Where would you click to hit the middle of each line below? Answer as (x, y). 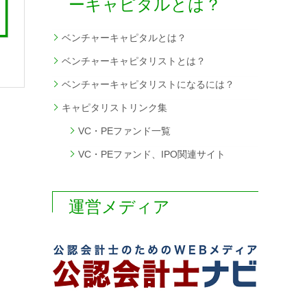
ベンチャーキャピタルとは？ (124, 38)
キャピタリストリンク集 (114, 108)
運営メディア (119, 207)
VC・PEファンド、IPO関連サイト (152, 155)
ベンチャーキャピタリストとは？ (134, 61)
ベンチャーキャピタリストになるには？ (148, 85)
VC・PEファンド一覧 (124, 131)
